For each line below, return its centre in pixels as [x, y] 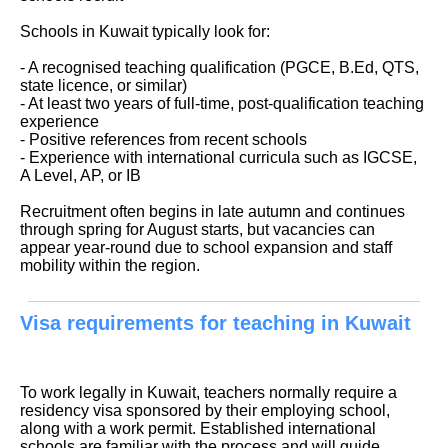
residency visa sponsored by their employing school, [205, 411]
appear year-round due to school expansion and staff [206, 247]
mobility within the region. [110, 265]
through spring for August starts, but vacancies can [197, 229]
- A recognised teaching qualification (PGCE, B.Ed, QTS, [219, 67]
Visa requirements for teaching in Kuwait [215, 323]
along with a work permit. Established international [198, 429]
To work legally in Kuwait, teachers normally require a [208, 393]
